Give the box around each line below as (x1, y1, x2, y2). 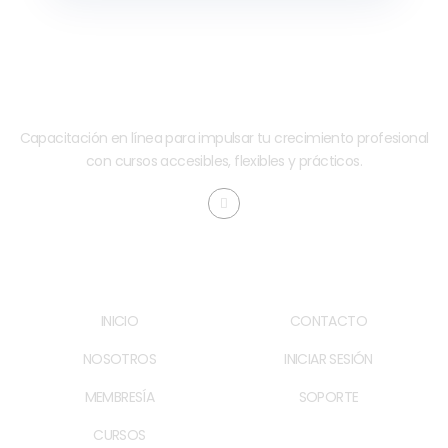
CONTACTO (289, 311, 368, 332)
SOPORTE (298, 387, 359, 408)
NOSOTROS (82, 349, 157, 370)
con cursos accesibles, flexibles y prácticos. (86, 151, 362, 172)
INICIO (100, 311, 139, 332)
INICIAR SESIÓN (284, 349, 373, 370)
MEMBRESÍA (84, 387, 155, 408)
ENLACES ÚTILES (269, 267, 388, 287)
